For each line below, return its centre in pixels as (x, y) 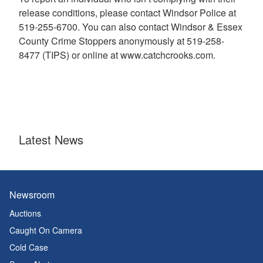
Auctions (25, 213)
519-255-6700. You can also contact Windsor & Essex (131, 26)
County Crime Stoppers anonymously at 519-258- (122, 41)
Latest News (51, 139)
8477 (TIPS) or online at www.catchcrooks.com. (117, 55)
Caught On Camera (46, 230)
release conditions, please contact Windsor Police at (127, 12)
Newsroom (32, 195)
